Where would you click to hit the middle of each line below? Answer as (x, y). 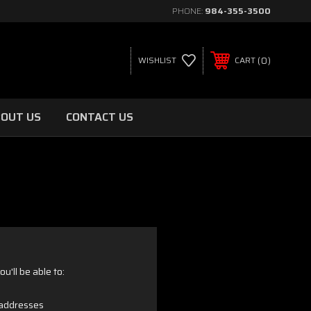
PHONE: (188, 11)
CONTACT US (100, 117)
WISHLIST (157, 60)
